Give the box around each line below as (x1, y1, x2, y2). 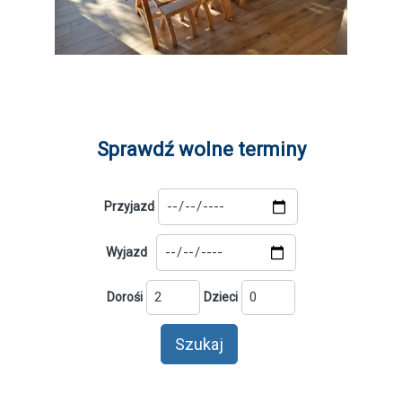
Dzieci (204, 290, 238, 305)
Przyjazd (104, 199, 154, 214)
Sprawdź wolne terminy (96, 138, 306, 162)
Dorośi (107, 290, 143, 305)
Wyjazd (106, 245, 153, 260)
